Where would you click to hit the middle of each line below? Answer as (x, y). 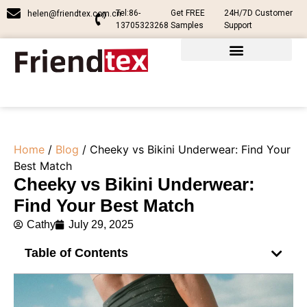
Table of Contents (76, 253)
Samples (187, 25)
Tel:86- (128, 13)
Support (238, 25)
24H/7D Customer (258, 13)
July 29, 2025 (101, 224)
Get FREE (188, 13)
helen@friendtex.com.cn (74, 14)
